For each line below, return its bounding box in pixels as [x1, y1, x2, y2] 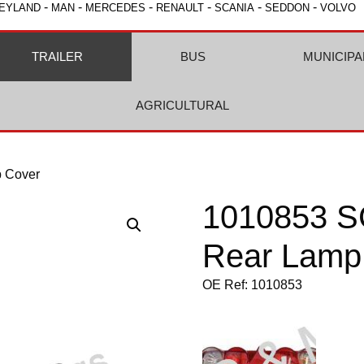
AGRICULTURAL [135, 98, 229, 112]
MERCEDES [85, 2, 145, 14]
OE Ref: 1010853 [202, 278, 303, 292]
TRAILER [31, 50, 83, 63]
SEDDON [265, 2, 310, 14]
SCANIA [214, 2, 254, 14]
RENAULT [156, 2, 204, 14]
